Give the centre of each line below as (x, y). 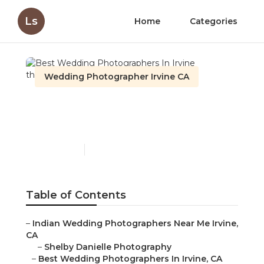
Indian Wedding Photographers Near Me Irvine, (135, 224)
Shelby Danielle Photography (108, 247)
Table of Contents (76, 195)
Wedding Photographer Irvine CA (117, 77)
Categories (214, 21)
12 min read (110, 150)
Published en (57, 150)
